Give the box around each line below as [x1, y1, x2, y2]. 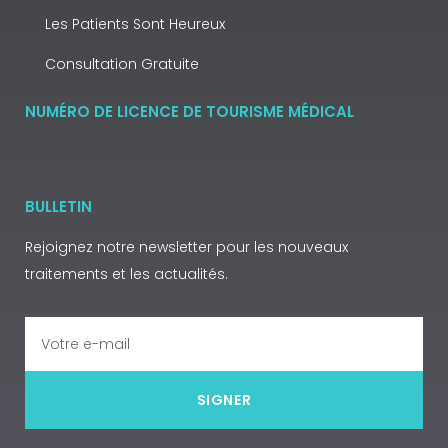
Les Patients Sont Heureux [45, 14, 225, 34]
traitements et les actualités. [25, 264, 228, 284]
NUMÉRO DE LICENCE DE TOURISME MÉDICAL [25, 101, 354, 122]
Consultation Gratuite [45, 54, 199, 74]
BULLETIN [25, 196, 92, 217]
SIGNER [196, 390, 252, 410]
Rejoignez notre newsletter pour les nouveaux [25, 237, 348, 257]
